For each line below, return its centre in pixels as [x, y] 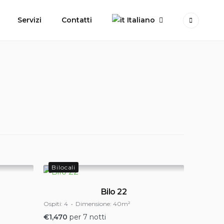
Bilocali [64, 167]
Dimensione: [93, 204]
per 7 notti [88, 217]
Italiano [141, 20]
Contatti [77, 20]
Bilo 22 [114, 192]
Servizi [29, 20]
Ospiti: [53, 204]
